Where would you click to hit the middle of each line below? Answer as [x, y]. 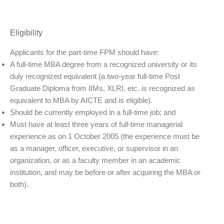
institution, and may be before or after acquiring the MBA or [105, 172]
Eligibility [26, 33]
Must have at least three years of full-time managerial [96, 124]
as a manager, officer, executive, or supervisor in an [94, 148]
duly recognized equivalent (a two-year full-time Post [95, 76]
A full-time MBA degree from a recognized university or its [103, 64]
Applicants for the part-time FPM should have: [84, 52]
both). [19, 184]
